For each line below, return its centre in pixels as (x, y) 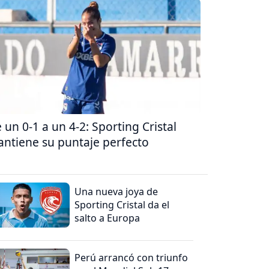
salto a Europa (107, 218)
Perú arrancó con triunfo (131, 257)
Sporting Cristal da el (122, 204)
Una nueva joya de (116, 191)
